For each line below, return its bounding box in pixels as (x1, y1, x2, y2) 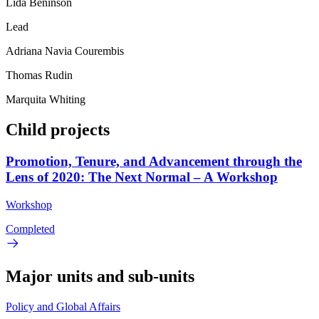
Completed (6, 222, 55, 235)
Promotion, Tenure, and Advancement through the (6, 153, 302, 169)
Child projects (6, 120, 110, 140)
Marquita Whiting (6, 93, 85, 106)
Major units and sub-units (6, 266, 194, 286)
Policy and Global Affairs (6, 300, 120, 313)
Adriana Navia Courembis (6, 45, 124, 58)
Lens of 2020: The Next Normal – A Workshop (6, 169, 278, 184)
